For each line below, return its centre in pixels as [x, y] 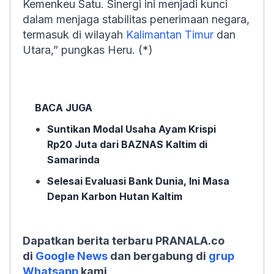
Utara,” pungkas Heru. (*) [88, 50]
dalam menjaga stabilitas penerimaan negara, [136, 19]
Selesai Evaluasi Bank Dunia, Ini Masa [138, 181]
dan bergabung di [158, 256]
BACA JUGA [64, 108]
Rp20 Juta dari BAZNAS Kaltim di [127, 144]
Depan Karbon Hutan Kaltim [115, 196]
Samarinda [73, 160]
